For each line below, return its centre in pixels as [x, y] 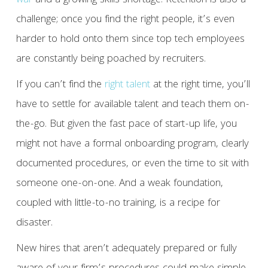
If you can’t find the [60, 86]
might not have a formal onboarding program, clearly [132, 145]
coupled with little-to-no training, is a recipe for [118, 204]
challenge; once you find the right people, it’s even [125, 20]
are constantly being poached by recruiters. [111, 60]
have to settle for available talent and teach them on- [133, 105]
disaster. [34, 224]
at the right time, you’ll [200, 86]
